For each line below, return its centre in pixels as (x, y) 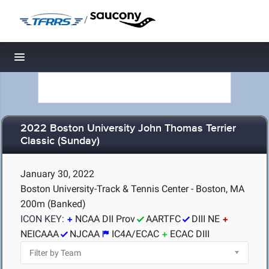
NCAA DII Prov (105, 219)
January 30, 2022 (57, 174)
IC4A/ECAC (135, 234)
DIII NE (206, 219)
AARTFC (163, 219)
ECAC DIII (190, 234)
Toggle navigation (60, 60)
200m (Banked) (53, 204)
